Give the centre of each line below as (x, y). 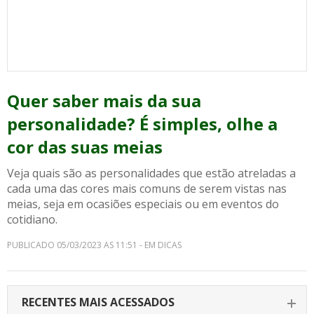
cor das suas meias (85, 147)
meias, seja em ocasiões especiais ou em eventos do (143, 204)
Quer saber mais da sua (104, 101)
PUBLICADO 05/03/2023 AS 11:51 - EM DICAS (94, 245)
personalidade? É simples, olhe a (142, 124)
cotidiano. (32, 219)
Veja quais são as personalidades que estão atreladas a (151, 173)
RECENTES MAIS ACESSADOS (98, 302)
